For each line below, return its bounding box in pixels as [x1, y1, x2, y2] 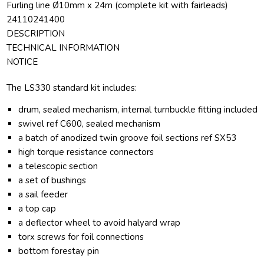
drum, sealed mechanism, [18, 104, 122, 116]
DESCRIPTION [6, 28, 65, 40]
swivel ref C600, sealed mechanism [18, 118, 163, 130]
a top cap [18, 203, 57, 215]
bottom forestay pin [18, 245, 100, 258]
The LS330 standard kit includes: [6, 82, 137, 94]
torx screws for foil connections [18, 231, 144, 243]
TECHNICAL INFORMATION [6, 42, 120, 54]
